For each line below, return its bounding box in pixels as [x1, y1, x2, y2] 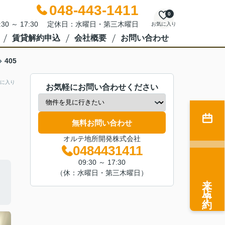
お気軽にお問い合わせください [46, 83, 158, 91]
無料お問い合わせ [72, 118, 132, 127]
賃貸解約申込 [12, 34, 60, 42]
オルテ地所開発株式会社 [63, 135, 141, 143]
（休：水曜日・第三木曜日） [56, 169, 148, 177]
